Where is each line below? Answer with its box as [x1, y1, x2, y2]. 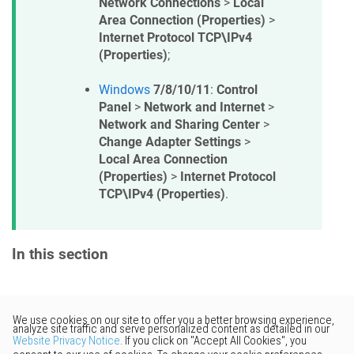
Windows [99, 82, 150, 98]
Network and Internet [144, 100, 265, 115]
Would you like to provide [121, 318, 262, 333]
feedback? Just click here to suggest [75, 335, 278, 351]
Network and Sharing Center [99, 117, 260, 133]
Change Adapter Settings [99, 134, 241, 150]
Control [217, 82, 258, 98]
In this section [12, 245, 108, 264]
